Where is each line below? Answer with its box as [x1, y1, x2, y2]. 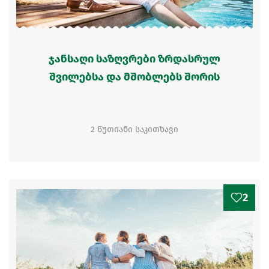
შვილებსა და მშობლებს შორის [49, 70, 220, 83]
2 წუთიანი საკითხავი [91, 124, 178, 134]
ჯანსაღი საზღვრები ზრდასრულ [49, 52, 220, 65]
